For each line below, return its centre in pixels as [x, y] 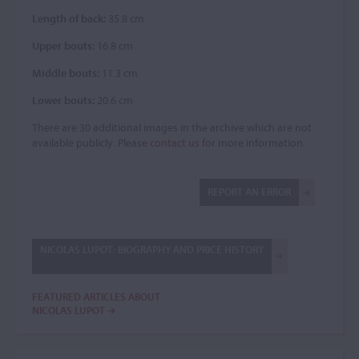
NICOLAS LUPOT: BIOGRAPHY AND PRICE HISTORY [152, 249]
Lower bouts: [63, 100]
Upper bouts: [63, 46]
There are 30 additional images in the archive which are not [172, 127]
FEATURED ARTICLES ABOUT [96, 296]
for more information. [252, 143]
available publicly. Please [91, 143]
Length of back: [69, 18]
